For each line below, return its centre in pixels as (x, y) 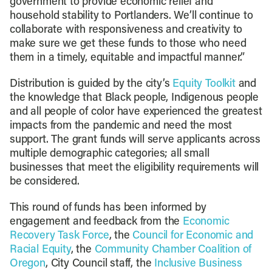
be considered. (44, 182)
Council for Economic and (193, 236)
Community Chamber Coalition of (173, 250)
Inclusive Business (198, 264)
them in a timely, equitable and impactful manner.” (127, 58)
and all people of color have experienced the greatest (136, 112)
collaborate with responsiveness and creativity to (126, 30)
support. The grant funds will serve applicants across (135, 140)
